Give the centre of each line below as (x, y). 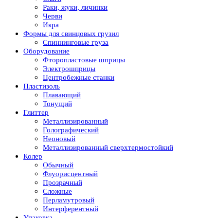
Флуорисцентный (70, 173)
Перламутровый (69, 200)
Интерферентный (71, 209)
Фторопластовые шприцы (84, 60)
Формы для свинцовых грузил (71, 33)
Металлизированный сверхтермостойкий (108, 147)
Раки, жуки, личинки (75, 7)
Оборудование (46, 51)
